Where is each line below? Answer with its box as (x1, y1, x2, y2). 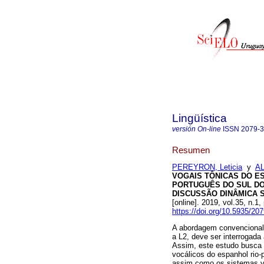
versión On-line (172, 125, 221, 133)
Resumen (172, 144, 210, 155)
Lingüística (172, 112, 227, 124)
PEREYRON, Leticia (172, 163, 242, 172)
